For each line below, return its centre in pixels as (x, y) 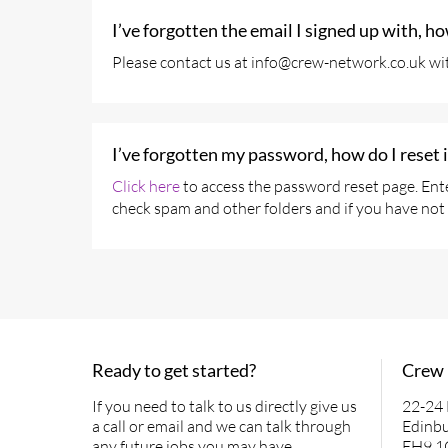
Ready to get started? (174, 370)
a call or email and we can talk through (221, 426)
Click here (146, 186)
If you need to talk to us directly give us (224, 406)
